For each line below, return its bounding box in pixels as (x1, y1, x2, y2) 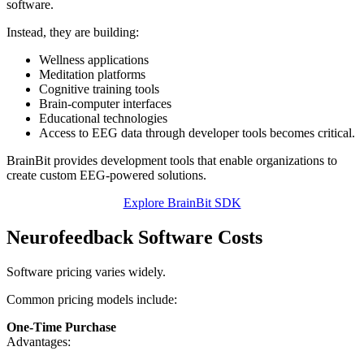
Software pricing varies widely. (6, 265, 166, 279)
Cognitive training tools (39, 82, 159, 97)
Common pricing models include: (6, 292, 177, 306)
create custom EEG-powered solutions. (6, 168, 206, 183)
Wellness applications (39, 53, 149, 67)
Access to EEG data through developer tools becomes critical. (39, 126, 355, 141)
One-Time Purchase (6, 320, 116, 334)
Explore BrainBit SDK (123, 196, 241, 210)
